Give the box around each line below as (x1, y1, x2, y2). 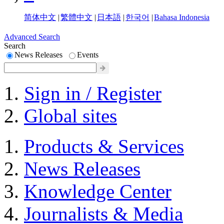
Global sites (24, 105, 117, 127)
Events (77, 50, 98, 59)
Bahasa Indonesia (154, 13, 209, 22)
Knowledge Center (24, 180, 171, 202)
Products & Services (24, 135, 184, 157)
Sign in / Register (24, 82, 161, 104)
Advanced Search (4, 32, 60, 41)
